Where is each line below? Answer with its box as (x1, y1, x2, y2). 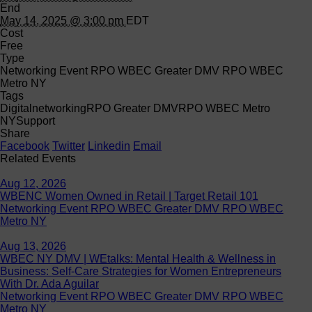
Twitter (52, 139, 85, 152)
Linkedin (88, 139, 130, 152)
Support (16, 114, 55, 127)
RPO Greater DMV (86, 102, 178, 114)
